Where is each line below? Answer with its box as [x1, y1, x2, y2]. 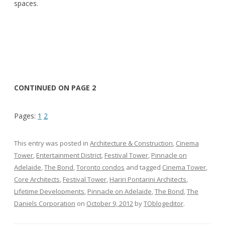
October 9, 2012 [86, 198, 133, 208]
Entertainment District [36, 150, 101, 160]
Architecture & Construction [90, 138, 173, 148]
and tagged [125, 162, 162, 172]
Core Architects [14, 174, 60, 184]
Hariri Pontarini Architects [109, 174, 186, 184]
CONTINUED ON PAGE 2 [14, 82, 96, 92]
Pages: [14, 110, 38, 121]
